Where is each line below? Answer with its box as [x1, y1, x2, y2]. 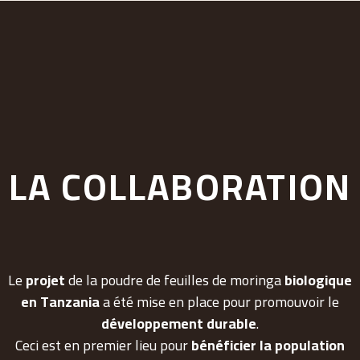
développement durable [101, 309, 256, 337]
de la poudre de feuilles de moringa [65, 266, 284, 293]
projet [26, 266, 65, 293]
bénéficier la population [191, 331, 345, 358]
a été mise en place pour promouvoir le [100, 288, 339, 315]
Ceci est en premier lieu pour [15, 331, 191, 358]
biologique [284, 266, 352, 293]
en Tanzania [21, 288, 100, 315]
